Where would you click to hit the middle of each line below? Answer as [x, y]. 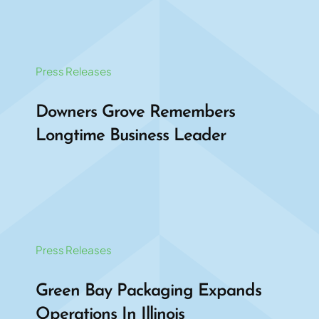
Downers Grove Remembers [135, 112]
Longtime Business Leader [130, 136]
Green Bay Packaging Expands [148, 291]
